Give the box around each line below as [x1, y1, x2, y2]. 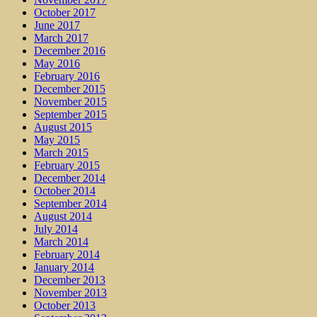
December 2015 [34, 82, 105, 95]
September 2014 [34, 197, 107, 209]
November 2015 [34, 95, 107, 108]
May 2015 [34, 133, 80, 146]
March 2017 [34, 31, 88, 44]
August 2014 [34, 209, 92, 222]
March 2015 [34, 146, 88, 158]
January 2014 [34, 260, 94, 273]
